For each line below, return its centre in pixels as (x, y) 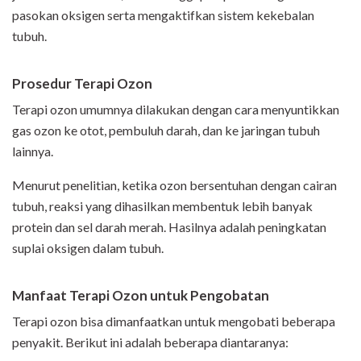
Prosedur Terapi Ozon (82, 84)
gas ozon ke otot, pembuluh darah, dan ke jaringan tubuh (166, 131)
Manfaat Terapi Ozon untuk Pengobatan (142, 296)
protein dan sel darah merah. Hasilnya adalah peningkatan (169, 227)
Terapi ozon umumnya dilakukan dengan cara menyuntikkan (176, 110)
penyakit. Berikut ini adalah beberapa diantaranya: (150, 342)
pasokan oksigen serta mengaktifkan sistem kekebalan (163, 15)
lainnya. (34, 151)
